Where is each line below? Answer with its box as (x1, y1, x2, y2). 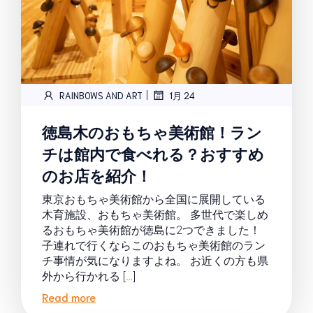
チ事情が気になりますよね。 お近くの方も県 (42, 254, 268, 268)
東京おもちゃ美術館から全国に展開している (42, 193, 265, 206)
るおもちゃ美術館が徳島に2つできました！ (42, 224, 261, 237)
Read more (42, 289, 96, 304)
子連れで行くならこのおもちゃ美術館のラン (42, 239, 265, 252)
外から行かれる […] (42, 270, 136, 283)
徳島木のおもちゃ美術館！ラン (42, 121, 262, 141)
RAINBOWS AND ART (59, 89, 143, 101)
